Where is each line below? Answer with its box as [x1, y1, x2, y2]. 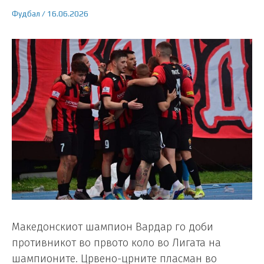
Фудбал [12, 9, 40, 19]
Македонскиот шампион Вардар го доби [12, 220, 213, 234]
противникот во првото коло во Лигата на [12, 236, 221, 250]
